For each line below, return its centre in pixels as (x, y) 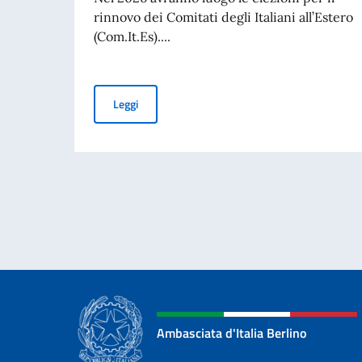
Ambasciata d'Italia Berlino (232, 333)
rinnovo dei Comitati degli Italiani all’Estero (223, 17)
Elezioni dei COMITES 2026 (202, 103)
